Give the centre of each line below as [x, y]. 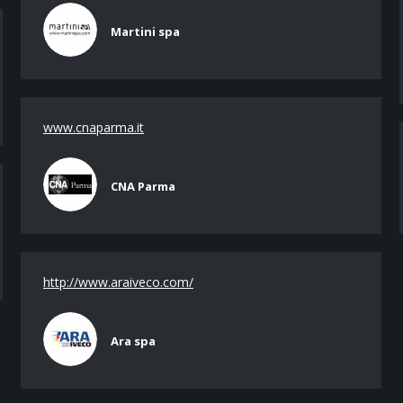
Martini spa [145, 31]
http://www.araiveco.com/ [118, 282]
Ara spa [133, 341]
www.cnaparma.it [94, 127]
